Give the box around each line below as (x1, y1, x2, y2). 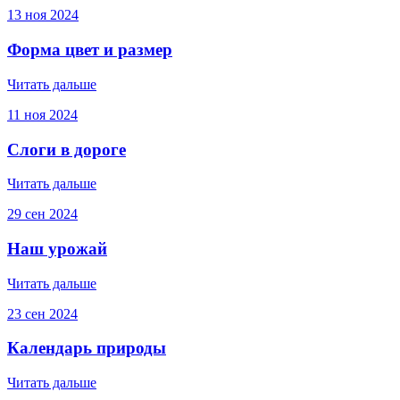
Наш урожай (7, 239, 107, 259)
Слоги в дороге (7, 139, 126, 159)
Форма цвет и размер (7, 40, 172, 60)
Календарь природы (7, 338, 166, 358)
